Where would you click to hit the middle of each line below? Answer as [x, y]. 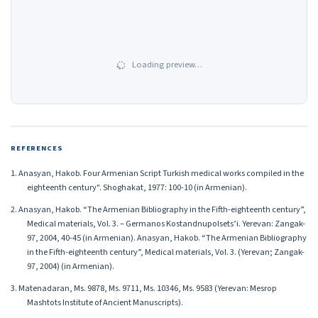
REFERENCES [37, 148]
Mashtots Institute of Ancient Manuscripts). [105, 303]
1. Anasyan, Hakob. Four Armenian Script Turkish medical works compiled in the [157, 173]
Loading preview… [166, 65]
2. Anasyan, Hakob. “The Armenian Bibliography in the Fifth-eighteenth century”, [158, 209]
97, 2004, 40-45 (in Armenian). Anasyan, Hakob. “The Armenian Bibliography [166, 237]
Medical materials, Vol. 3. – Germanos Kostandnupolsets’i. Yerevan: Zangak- [166, 223]
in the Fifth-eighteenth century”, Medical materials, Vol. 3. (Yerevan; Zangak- [165, 252]
